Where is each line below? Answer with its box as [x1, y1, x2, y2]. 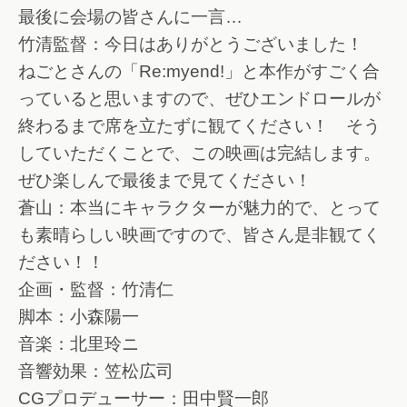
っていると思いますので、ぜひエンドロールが [18, 89, 381, 109]
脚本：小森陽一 [18, 307, 139, 327]
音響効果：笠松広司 [18, 362, 174, 382]
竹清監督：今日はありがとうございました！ [18, 35, 381, 55]
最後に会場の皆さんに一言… [18, 7, 243, 27]
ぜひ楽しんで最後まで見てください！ [18, 171, 312, 191]
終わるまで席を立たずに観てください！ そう [18, 116, 381, 136]
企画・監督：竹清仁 [18, 280, 174, 300]
